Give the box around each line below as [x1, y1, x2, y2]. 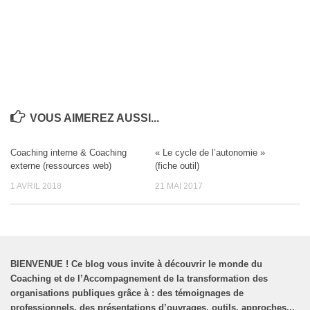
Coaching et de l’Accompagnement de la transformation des [10, 273, 268, 284]
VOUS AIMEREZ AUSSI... [29, 112, 159, 125]
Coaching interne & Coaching [10, 147, 127, 158]
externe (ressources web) [10, 161, 111, 172]
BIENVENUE [10, 258, 66, 269]
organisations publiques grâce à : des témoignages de [10, 287, 244, 298]
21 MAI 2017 [155, 181, 203, 192]
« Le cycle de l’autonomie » [155, 147, 265, 158]
